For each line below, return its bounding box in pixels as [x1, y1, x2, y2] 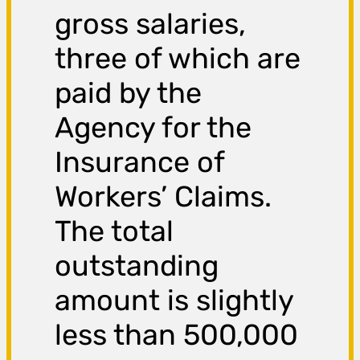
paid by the [55, 76, 202, 111]
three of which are [55, 41, 301, 76]
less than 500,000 [55, 317, 299, 353]
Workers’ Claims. [55, 179, 272, 215]
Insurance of [55, 145, 225, 180]
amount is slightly [55, 283, 294, 318]
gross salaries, [55, 6, 247, 42]
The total [55, 214, 174, 249]
